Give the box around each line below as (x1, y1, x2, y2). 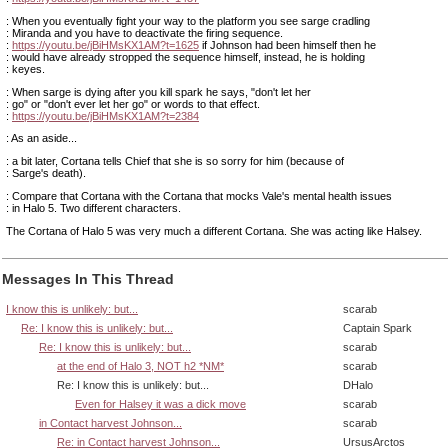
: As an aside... (6, 132, 77, 145)
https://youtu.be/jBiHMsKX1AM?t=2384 (12, 109, 199, 122)
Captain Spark (343, 321, 412, 334)
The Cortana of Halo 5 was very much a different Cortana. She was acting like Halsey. (6, 224, 422, 237)
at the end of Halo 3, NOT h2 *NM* (57, 359, 224, 372)
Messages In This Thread (2, 270, 174, 287)
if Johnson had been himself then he (199, 38, 376, 51)
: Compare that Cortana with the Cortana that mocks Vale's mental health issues (6, 189, 392, 202)
